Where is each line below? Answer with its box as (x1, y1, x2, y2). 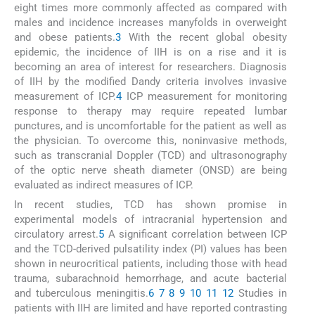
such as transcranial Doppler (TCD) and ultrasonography (14, 148, 287, 162)
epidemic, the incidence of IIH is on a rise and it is (14, 45, 287, 58)
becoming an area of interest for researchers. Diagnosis (14, 60, 287, 73)
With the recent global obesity (121, 30, 287, 44)
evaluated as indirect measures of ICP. (14, 178, 193, 191)
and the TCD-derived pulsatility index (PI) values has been (14, 242, 287, 255)
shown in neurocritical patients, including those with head (14, 257, 287, 270)
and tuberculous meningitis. (14, 286, 148, 300)
